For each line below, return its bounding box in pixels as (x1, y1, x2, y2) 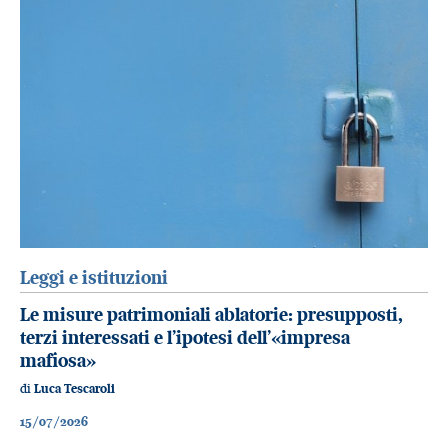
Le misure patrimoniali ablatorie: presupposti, (20, 302, 403, 326)
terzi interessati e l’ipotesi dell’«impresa (20, 325, 350, 349)
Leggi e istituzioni (20, 266, 168, 290)
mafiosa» (20, 348, 96, 372)
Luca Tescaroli (34, 381, 115, 397)
